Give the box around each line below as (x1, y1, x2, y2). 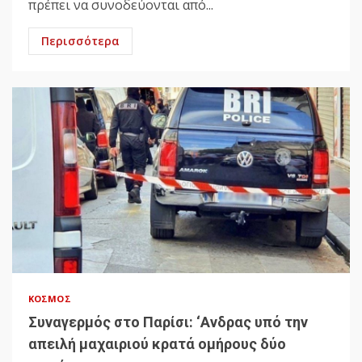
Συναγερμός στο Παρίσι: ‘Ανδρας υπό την (28, 314, 308, 331)
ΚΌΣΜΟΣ (28, 293, 71, 305)
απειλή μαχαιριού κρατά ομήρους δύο (28, 335, 286, 353)
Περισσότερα (41, 33, 120, 49)
